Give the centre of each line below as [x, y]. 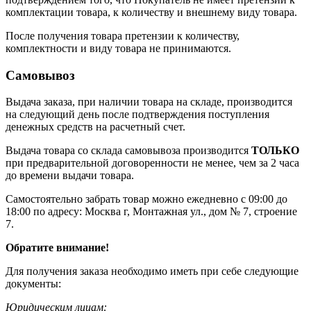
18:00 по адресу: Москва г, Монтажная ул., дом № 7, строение [151, 212]
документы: [33, 284]
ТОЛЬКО [275, 151]
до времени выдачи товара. [70, 176]
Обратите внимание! [57, 248]
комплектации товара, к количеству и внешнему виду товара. [151, 12]
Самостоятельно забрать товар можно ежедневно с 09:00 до [146, 199]
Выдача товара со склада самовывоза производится [128, 151]
